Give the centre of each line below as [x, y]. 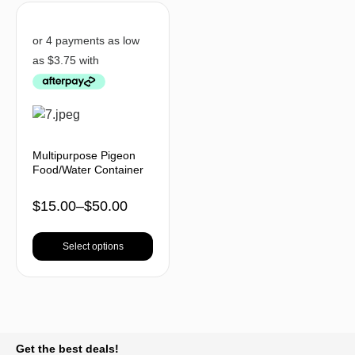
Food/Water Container [88, 169]
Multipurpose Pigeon [84, 155]
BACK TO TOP [288, 328]
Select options [93, 246]
